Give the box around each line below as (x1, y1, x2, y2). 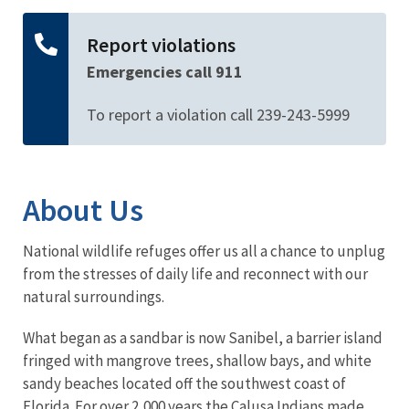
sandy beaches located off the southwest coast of (23, 372, 346, 393)
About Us (23, 190, 143, 229)
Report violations (87, 31, 236, 58)
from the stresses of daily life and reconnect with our (23, 263, 368, 284)
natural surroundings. (23, 286, 164, 307)
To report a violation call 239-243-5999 (87, 103, 350, 125)
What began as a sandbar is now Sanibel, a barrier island (23, 327, 383, 348)
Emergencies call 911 (87, 60, 243, 82)
